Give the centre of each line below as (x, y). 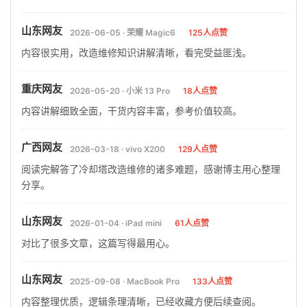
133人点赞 (212, 282)
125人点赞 (208, 33)
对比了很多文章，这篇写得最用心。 (98, 243)
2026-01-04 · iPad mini (117, 223)
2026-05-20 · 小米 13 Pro (121, 91)
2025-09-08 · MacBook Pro (126, 282)
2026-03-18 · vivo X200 (119, 149)
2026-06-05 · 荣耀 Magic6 (124, 33)
